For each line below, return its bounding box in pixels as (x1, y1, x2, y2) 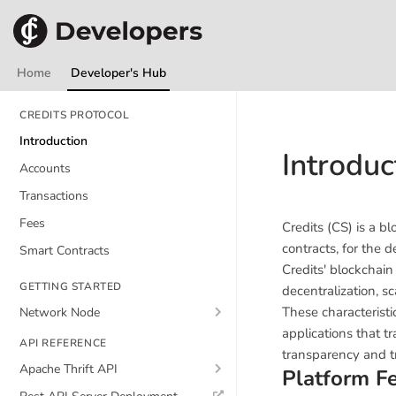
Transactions (19, 187, 88, 204)
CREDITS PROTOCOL (19, 108, 130, 122)
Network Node (19, 304, 100, 321)
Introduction (19, 133, 88, 149)
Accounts (19, 160, 71, 177)
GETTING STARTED (19, 279, 122, 293)
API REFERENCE (19, 336, 107, 350)
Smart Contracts (19, 242, 110, 259)
